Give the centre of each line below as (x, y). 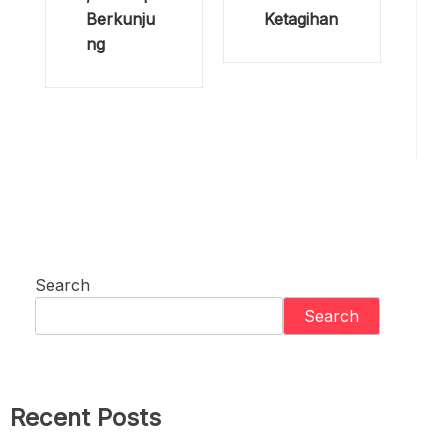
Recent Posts (85, 417)
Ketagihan (300, 19)
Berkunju (120, 18)
